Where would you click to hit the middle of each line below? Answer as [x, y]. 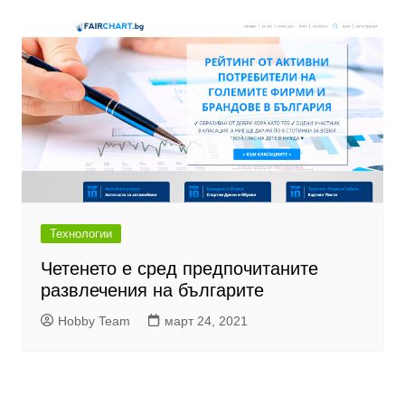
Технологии [80, 233]
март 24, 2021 [206, 320]
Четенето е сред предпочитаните [179, 268]
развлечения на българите [152, 290]
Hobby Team [94, 320]
